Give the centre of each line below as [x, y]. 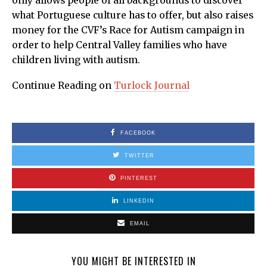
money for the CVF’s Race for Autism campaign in [128, 30]
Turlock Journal [152, 86]
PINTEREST [139, 178]
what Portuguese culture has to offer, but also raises [133, 15]
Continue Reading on [63, 86]
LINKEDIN [139, 201]
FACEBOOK [138, 133]
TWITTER [139, 156]
